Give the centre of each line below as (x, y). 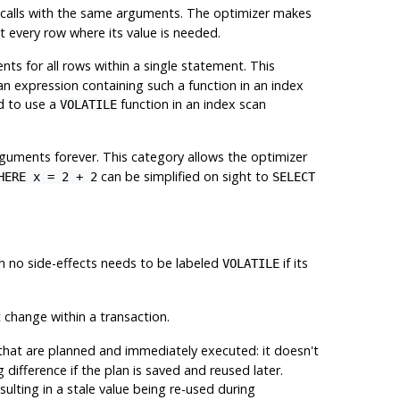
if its (293, 262)
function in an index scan (191, 104)
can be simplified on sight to (184, 176)
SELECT (293, 176)
